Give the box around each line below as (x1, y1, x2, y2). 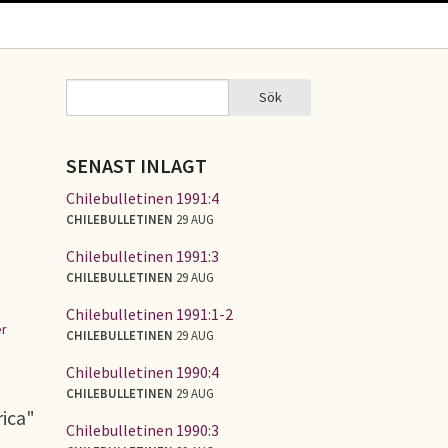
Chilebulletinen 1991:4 (66, 187, 219, 208)
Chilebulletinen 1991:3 (66, 245, 219, 266)
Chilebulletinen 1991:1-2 (66, 303, 233, 324)
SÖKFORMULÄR (66, 96, 202, 121)
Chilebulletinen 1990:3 (66, 419, 219, 440)
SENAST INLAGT (66, 153, 207, 178)
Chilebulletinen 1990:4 (66, 361, 219, 382)
